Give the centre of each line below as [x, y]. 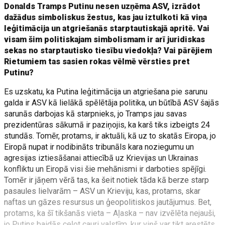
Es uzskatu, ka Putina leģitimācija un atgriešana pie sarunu [106, 92]
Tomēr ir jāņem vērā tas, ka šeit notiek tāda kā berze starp [107, 180]
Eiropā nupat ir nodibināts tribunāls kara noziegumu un [99, 147]
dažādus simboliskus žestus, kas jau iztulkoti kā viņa [106, 17]
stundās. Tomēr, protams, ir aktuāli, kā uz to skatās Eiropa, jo [110, 136]
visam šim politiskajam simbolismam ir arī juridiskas [105, 39]
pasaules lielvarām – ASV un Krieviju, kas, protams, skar [102, 191]
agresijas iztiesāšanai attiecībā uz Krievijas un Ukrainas [101, 158]
